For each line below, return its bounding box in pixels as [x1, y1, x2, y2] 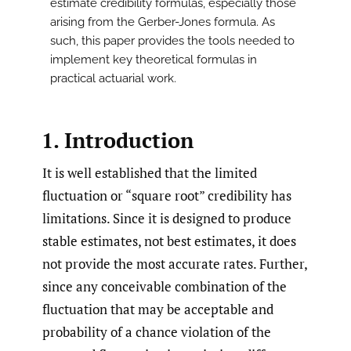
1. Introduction [41, 125, 194, 154]
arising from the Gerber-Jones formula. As [50, 15, 275, 30]
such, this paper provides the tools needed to [50, 34, 295, 49]
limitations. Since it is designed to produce [42, 208, 291, 227]
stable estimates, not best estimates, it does [42, 231, 296, 250]
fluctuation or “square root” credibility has [42, 186, 291, 204]
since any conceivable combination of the [42, 277, 287, 295]
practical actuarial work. [50, 71, 176, 86]
